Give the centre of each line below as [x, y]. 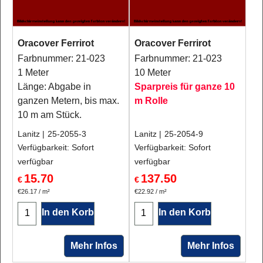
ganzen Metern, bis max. [68, 101]
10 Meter [152, 73]
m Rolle [151, 101]
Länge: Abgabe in [54, 87]
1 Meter [33, 73]
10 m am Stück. [50, 115]
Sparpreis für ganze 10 [184, 87]
